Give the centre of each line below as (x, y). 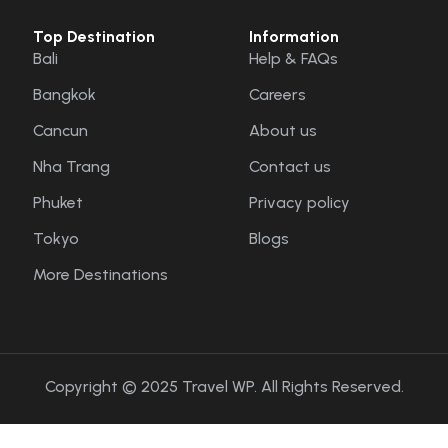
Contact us (290, 166)
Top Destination (94, 36)
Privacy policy (300, 202)
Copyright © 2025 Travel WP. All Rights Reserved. (224, 386)
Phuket (58, 202)
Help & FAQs (294, 58)
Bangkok (65, 94)
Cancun (61, 130)
